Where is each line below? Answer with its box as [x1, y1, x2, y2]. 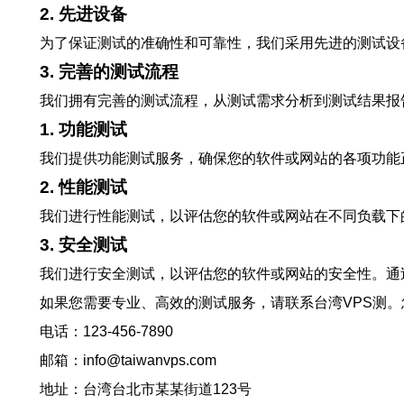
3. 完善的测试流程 [40, 62, 179, 81]
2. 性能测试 [40, 178, 127, 197]
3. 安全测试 [40, 235, 127, 254]
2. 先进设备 [40, 5, 127, 23]
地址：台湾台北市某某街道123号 [40, 381, 252, 397]
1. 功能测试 [40, 120, 127, 139]
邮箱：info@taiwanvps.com [40, 353, 216, 368]
